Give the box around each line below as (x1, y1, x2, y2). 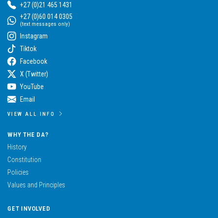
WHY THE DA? (7, 130, 49, 138)
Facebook (20, 57, 47, 65)
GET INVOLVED (7, 204, 51, 212)
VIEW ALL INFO (7, 110, 55, 117)
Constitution (7, 155, 41, 163)
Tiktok (20, 44, 36, 53)
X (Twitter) (20, 70, 48, 78)
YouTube (20, 82, 44, 91)
